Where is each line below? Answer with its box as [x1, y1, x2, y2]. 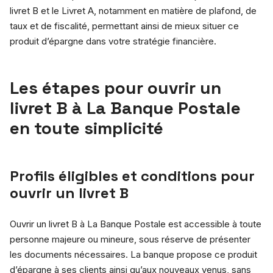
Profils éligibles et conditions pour [10, 166, 255, 185]
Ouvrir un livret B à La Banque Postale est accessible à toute [10, 218, 261, 230]
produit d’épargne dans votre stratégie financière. [10, 35, 216, 47]
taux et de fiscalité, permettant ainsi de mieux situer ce [10, 19, 239, 32]
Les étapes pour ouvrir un [10, 76, 221, 99]
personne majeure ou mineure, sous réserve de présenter [10, 233, 250, 245]
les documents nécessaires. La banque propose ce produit [10, 248, 257, 260]
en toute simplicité [10, 116, 163, 139]
